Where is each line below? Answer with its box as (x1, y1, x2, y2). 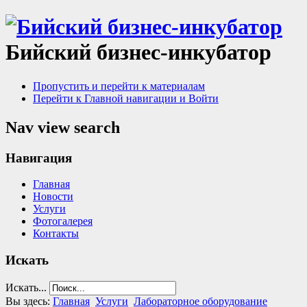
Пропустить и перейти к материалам (33, 79, 205, 92)
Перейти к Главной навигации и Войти (33, 92, 219, 104)
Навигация (5, 150, 72, 165)
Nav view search (5, 118, 120, 136)
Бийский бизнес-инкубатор (5, 40, 271, 65)
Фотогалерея (33, 215, 93, 228)
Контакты (33, 228, 79, 240)
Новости (33, 191, 73, 203)
